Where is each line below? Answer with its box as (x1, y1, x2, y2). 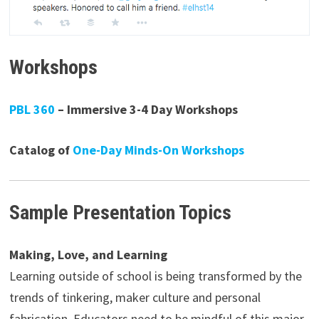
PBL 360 (9, 101, 55, 118)
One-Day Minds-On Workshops (72, 142, 244, 159)
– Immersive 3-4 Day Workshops (54, 101, 238, 118)
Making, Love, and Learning (9, 246, 167, 263)
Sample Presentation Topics (9, 201, 231, 225)
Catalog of (9, 142, 73, 159)
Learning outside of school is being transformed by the (9, 268, 302, 285)
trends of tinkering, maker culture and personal (9, 289, 261, 306)
